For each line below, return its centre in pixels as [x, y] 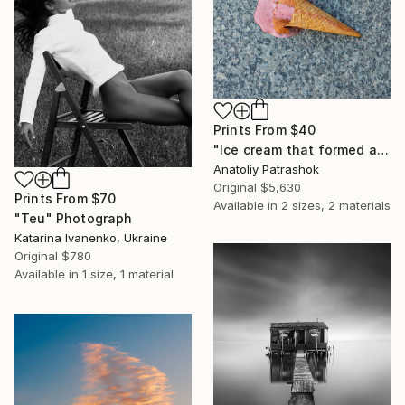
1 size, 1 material [128, 273]
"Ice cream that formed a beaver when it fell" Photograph [382, 150]
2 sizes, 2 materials [336, 206]
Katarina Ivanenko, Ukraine [91, 237]
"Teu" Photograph [74, 218]
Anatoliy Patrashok [266, 170]
